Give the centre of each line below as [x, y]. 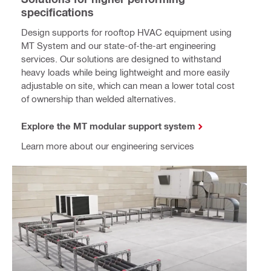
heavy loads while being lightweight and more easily [126, 72]
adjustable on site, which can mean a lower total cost [128, 86]
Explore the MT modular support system [108, 126]
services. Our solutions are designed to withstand [121, 59]
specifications [57, 12]
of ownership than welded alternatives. [99, 99]
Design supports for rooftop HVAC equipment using [126, 32]
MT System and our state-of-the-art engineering [119, 46]
